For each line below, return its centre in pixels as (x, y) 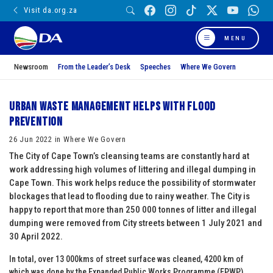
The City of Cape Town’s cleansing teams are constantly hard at (129, 156)
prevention (36, 122)
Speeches (155, 66)
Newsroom (31, 66)
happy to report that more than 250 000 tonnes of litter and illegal (133, 209)
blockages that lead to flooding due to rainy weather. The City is (129, 196)
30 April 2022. (36, 236)
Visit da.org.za (51, 10)
